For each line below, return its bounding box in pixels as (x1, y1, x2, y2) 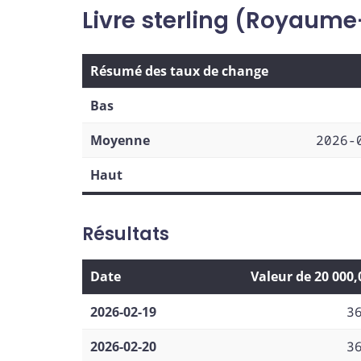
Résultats (82, 221, 169, 247)
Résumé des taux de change (90, 61, 268, 80)
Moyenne (90, 131, 150, 149)
